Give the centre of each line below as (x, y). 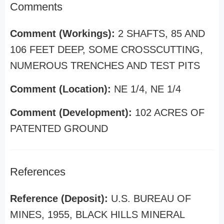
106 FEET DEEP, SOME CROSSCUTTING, (106, 49)
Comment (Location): (62, 89)
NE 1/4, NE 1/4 (147, 89)
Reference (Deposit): (60, 198)
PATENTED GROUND (59, 128)
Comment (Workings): (64, 33)
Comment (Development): (72, 112)
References (38, 172)
